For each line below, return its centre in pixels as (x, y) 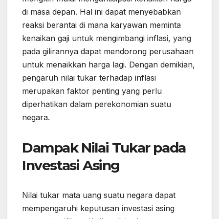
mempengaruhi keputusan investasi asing (98, 208)
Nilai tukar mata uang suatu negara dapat (99, 195)
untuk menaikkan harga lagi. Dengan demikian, (109, 65)
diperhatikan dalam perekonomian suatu (97, 104)
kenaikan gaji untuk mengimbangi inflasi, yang (107, 38)
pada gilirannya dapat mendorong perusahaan (108, 52)
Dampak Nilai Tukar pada (104, 148)
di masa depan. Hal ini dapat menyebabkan (101, 12)
